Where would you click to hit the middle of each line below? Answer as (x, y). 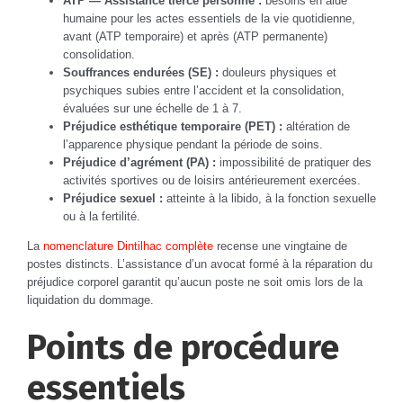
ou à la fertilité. (102, 216)
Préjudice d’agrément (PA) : (139, 162)
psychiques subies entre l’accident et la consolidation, (204, 90)
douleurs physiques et (278, 72)
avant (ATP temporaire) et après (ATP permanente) (195, 36)
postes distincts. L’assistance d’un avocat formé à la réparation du (200, 264)
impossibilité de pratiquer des (294, 162)
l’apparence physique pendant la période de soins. (193, 144)
